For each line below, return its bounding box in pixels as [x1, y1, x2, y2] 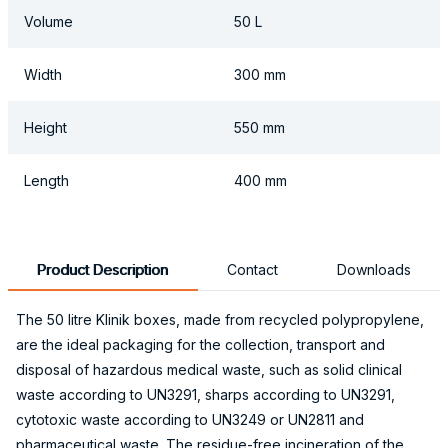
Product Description [37, 261, 169, 279]
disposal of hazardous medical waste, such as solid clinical [16, 361, 402, 379]
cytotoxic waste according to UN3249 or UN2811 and [16, 411, 364, 429]
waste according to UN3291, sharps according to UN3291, [16, 386, 395, 404]
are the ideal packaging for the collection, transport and [16, 336, 385, 354]
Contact [227, 261, 278, 279]
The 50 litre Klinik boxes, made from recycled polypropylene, [16, 311, 424, 329]
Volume [24, 13, 73, 31]
